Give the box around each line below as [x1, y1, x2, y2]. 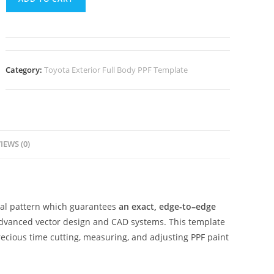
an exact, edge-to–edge [119, 201, 216, 213]
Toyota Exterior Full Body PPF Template [44, 64, 188, 76]
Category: [6, 64, 45, 76]
